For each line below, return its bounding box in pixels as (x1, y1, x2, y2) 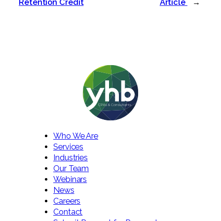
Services (53, 142, 84, 151)
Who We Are (53, 131, 98, 141)
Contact (53, 207, 83, 217)
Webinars (53, 174, 87, 184)
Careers (53, 196, 81, 206)
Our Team (53, 163, 89, 173)
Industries (53, 152, 88, 162)
